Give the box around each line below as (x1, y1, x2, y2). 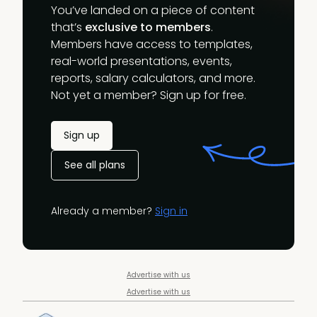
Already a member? (51, 204, 155, 219)
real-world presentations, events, (51, 53, 232, 70)
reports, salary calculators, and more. (51, 70, 255, 87)
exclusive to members (85, 19, 211, 36)
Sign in (155, 204, 188, 219)
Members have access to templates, (51, 36, 253, 53)
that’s (51, 19, 85, 36)
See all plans (64, 158, 125, 173)
